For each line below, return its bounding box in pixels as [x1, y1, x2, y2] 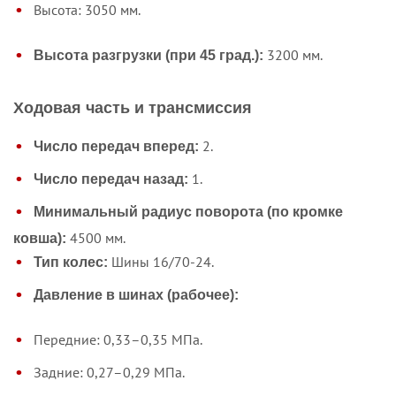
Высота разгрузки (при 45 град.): [34, 47, 263, 63]
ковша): [13, 231, 66, 246]
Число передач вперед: [34, 138, 199, 154]
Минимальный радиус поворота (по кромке [34, 203, 343, 219]
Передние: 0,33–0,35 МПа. [34, 330, 202, 348]
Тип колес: [34, 254, 108, 270]
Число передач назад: [34, 171, 188, 187]
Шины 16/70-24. [108, 252, 214, 270]
